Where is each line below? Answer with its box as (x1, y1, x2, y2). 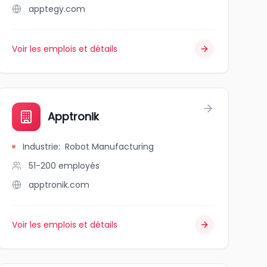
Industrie (22, 141, 58, 153)
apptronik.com (28, 179, 89, 191)
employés (58, 160, 100, 172)
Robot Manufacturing (64, 141, 154, 153)
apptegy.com (28, 3, 85, 15)
